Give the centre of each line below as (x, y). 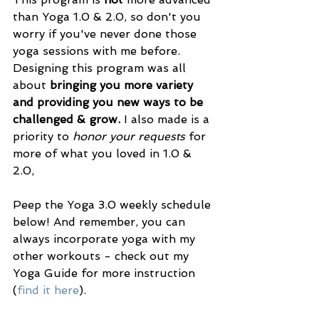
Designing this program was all (101, 68)
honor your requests (131, 137)
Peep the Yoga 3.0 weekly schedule (114, 205)
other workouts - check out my (103, 256)
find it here (48, 291)
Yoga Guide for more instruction (106, 273)
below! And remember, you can (101, 222)
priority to (43, 137)
